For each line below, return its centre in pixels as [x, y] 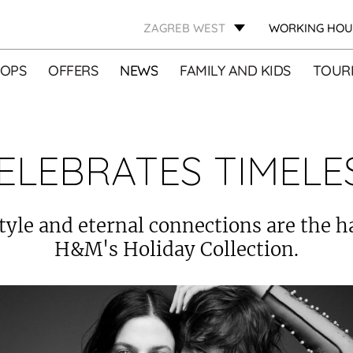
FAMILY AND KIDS [235, 71]
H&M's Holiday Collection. [176, 249]
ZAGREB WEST [185, 28]
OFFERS [73, 71]
